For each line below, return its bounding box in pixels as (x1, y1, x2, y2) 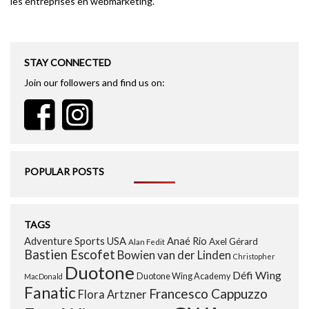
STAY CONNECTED (24, 57, 111, 69)
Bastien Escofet (24, 247, 115, 263)
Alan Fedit (128, 237, 165, 247)
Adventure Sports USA (24, 235, 126, 248)
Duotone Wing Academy (137, 271, 230, 282)
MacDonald (24, 272, 63, 281)
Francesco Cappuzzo (149, 286, 268, 302)
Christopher (233, 252, 275, 261)
